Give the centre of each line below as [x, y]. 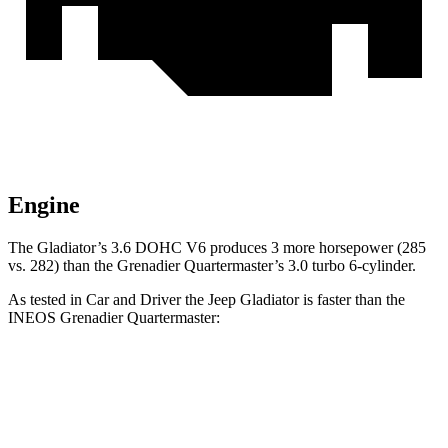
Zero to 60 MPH [111, 426]
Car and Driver [133, 300]
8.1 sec [342, 426]
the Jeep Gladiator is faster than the [293, 300]
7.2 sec [229, 426]
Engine [44, 205]
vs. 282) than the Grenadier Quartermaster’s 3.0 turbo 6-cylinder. [212, 266]
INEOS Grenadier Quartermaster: [114, 318]
